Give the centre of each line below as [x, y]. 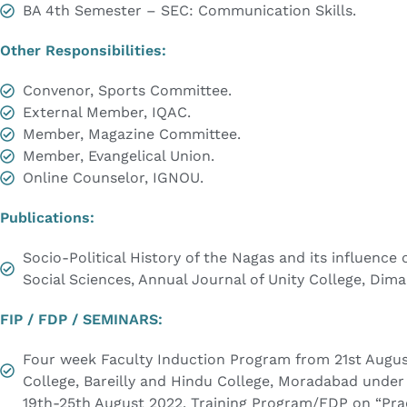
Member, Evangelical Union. [119, 156]
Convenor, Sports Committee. [127, 91]
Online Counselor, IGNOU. [113, 178]
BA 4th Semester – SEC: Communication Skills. [189, 11]
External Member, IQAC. [107, 113]
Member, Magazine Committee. [132, 134]
